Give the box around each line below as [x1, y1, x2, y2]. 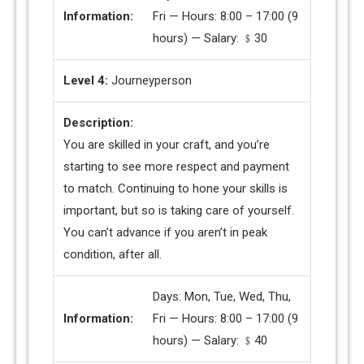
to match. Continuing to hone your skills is [63, 181, 288, 197]
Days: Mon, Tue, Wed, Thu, [153, 289, 291, 305]
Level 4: [63, 73, 111, 89]
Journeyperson [111, 73, 192, 89]
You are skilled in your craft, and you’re [63, 137, 270, 153]
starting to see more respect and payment [63, 159, 289, 175]
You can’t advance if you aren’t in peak [63, 225, 267, 240]
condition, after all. [63, 247, 162, 262]
